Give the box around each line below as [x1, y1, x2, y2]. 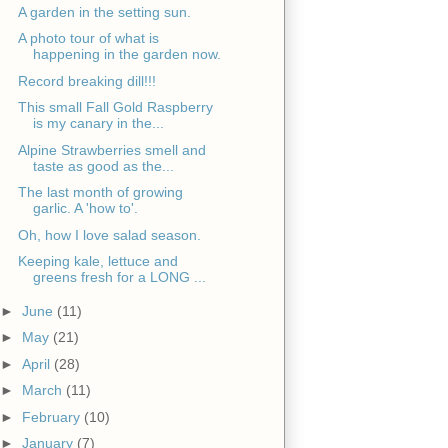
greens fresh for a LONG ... [32, 269, 206, 286]
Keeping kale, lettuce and [17, 253, 178, 270]
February [21, 408, 84, 425]
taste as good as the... [32, 157, 174, 174]
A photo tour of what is [17, 30, 159, 47]
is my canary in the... [32, 115, 164, 132]
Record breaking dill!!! [17, 72, 156, 89]
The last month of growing [17, 184, 183, 201]
